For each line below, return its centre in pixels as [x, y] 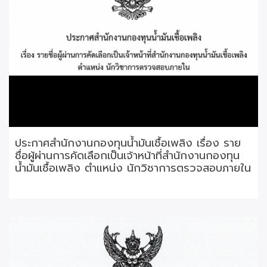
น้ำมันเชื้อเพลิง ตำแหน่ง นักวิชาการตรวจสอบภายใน [133, 168]
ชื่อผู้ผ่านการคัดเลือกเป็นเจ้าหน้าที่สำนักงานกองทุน [127, 156]
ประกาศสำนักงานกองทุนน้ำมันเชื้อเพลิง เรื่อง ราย [128, 143]
